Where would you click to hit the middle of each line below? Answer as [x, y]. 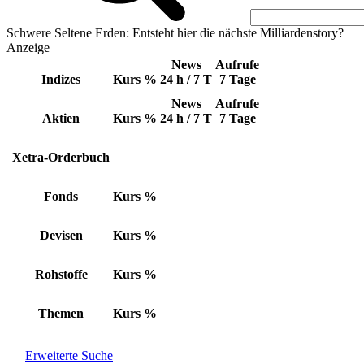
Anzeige [28, 48]
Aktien [61, 118]
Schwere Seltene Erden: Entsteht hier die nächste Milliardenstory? [175, 33]
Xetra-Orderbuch [61, 157]
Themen [61, 313]
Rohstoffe [61, 274]
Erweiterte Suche [69, 355]
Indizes [61, 79]
